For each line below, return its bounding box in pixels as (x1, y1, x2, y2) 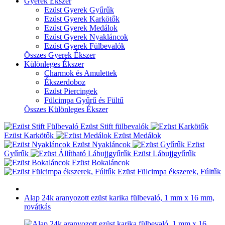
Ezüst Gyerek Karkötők (44, 15, 120, 23)
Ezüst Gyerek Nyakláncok (44, 33, 128, 41)
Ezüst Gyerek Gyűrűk (44, 6, 114, 14)
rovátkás (24, 202, 51, 211)
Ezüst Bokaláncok (72, 158, 130, 167)
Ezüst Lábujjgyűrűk (133, 149, 196, 158)
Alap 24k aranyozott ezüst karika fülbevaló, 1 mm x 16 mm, (24, 193, 214, 202)
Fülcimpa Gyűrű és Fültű (44, 96, 124, 104)
